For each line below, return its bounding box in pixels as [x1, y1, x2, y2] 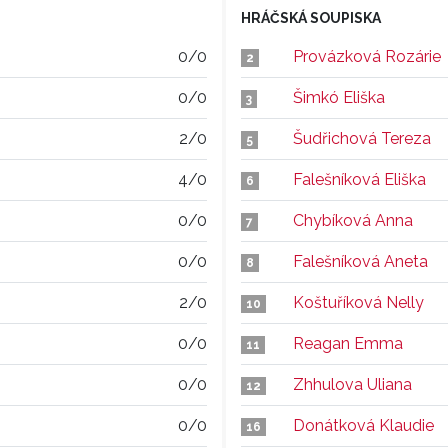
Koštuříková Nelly [293, 293, 424, 312]
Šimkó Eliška [293, 88, 385, 107]
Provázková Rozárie [293, 47, 441, 66]
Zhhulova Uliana [293, 375, 412, 394]
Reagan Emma [293, 334, 403, 353]
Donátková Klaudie [293, 416, 434, 435]
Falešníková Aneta [293, 252, 428, 271]
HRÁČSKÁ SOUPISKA [241, 10, 381, 26]
